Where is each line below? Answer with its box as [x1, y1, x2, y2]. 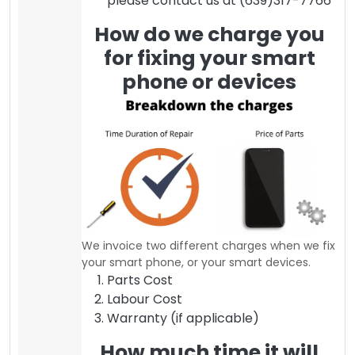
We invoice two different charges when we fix [82, 238, 335, 254]
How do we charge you [94, 20, 325, 48]
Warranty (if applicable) [107, 309, 259, 328]
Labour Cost [107, 290, 182, 309]
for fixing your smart [103, 44, 315, 72]
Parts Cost [107, 271, 173, 290]
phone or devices [122, 67, 296, 96]
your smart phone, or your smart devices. [82, 254, 311, 271]
